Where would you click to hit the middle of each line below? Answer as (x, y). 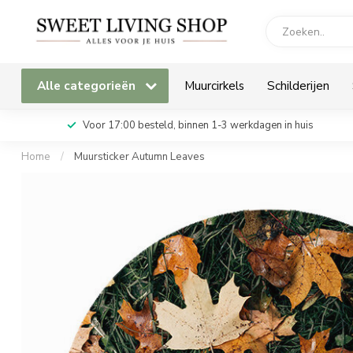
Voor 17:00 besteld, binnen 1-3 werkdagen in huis (198, 125)
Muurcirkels (214, 85)
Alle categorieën (88, 85)
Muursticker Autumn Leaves (139, 157)
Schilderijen (298, 85)
